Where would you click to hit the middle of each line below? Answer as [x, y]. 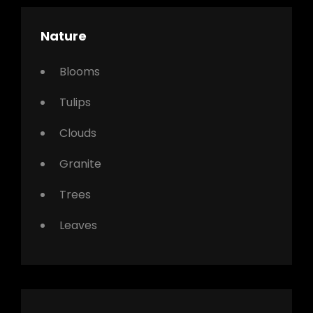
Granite [80, 163]
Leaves [78, 225]
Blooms [80, 71]
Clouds [78, 133]
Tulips [75, 102]
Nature [64, 36]
